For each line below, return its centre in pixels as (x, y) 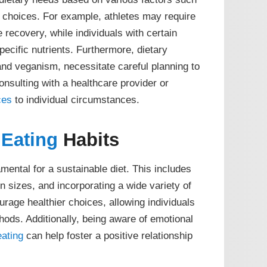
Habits (88, 140)
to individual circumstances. (75, 100)
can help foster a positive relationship (108, 235)
